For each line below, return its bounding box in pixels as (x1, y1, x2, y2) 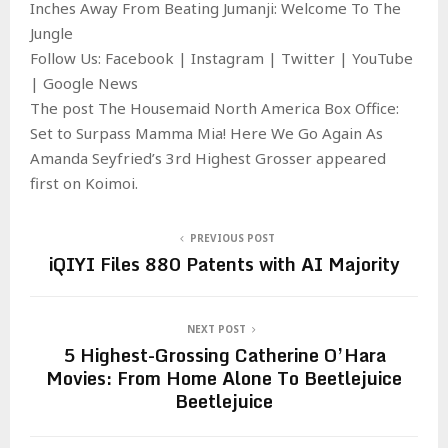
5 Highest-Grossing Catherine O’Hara (62, 339, 386, 370)
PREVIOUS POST (189, 230, 275, 245)
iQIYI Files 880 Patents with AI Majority (48, 248, 400, 279)
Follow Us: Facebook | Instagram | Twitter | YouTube (30, 47, 413, 68)
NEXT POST (186, 321, 246, 336)
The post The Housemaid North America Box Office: (30, 97, 399, 118)
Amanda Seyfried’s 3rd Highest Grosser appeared (30, 147, 386, 168)
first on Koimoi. (30, 172, 138, 193)
